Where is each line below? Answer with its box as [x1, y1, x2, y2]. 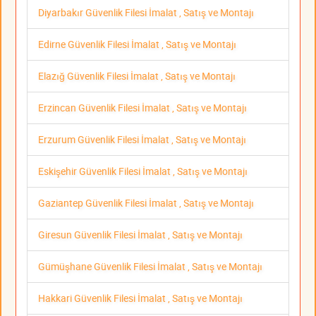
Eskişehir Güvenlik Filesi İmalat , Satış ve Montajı [38, 164, 248, 178]
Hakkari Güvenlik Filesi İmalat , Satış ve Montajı [38, 291, 243, 305]
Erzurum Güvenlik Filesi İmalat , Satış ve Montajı [38, 133, 246, 147]
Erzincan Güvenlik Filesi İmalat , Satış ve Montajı [38, 101, 247, 115]
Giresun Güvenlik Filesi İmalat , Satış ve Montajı [38, 228, 243, 242]
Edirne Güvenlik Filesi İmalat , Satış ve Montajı [38, 37, 236, 51]
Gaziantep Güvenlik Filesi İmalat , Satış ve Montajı [38, 196, 254, 210]
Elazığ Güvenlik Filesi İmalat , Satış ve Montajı [38, 69, 236, 83]
